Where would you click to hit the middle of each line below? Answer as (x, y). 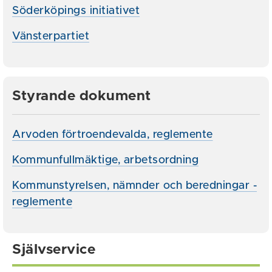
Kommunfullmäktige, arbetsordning (105, 160)
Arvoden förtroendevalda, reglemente (113, 135)
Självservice (54, 250)
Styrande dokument (82, 96)
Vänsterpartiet (51, 36)
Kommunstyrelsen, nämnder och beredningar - (134, 186)
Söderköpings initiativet (76, 11)
